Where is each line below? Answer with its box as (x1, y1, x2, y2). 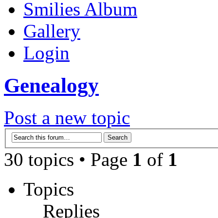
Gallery (23, 20, 80, 41)
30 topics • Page (4, 149, 132, 170)
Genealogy (4, 73, 99, 97)
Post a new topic (4, 107, 130, 128)
